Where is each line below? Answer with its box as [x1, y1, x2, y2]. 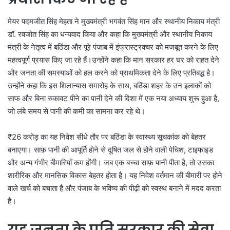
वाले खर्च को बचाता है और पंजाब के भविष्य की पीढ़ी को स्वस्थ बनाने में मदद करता [8, 183, 221, 194]
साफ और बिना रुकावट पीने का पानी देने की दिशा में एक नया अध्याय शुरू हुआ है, [8, 93, 219, 104]
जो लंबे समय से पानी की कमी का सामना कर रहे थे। [8, 106, 145, 117]
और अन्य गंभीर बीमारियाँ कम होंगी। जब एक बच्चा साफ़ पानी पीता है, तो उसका [8, 158, 214, 168]
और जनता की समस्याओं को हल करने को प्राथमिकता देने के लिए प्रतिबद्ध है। [8, 68, 215, 78]
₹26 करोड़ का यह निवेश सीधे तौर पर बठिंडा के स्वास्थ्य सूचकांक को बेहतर [8, 132, 206, 142]
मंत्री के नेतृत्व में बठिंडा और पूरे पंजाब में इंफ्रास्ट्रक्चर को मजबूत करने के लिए [8, 42, 218, 52]
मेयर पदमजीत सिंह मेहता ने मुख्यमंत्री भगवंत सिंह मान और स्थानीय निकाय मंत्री [8, 16, 220, 27]
